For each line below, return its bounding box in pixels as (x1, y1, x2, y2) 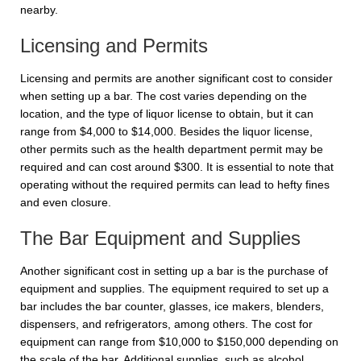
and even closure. (20, 196, 111, 209)
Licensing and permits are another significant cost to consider (20, 72, 333, 85)
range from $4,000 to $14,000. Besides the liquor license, (20, 125, 313, 138)
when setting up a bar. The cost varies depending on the (20, 89, 307, 102)
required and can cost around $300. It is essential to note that (20, 160, 334, 173)
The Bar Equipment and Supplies (20, 227, 301, 249)
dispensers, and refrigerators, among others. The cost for (20, 317, 313, 330)
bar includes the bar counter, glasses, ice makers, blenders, (20, 300, 324, 313)
